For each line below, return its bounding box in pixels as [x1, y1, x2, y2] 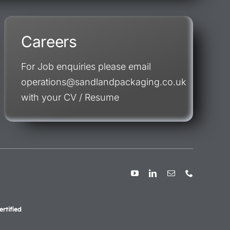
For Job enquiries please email [21, 61, 151, 72]
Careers [21, 32, 77, 51]
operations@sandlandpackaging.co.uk [21, 76, 186, 87]
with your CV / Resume [21, 92, 119, 103]
